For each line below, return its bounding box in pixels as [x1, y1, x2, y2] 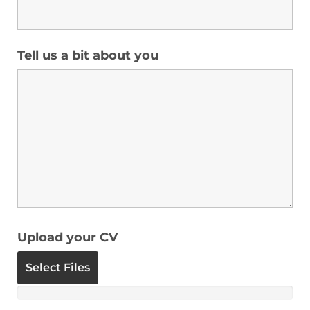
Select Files [26, 261, 90, 275]
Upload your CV [17, 229, 118, 245]
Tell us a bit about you [17, 47, 158, 63]
